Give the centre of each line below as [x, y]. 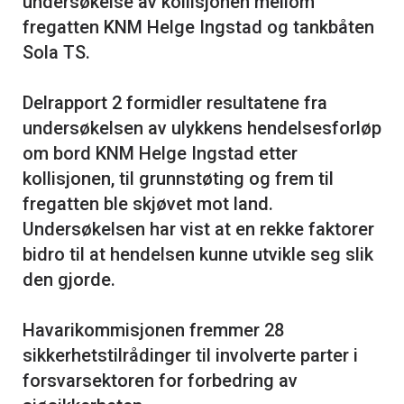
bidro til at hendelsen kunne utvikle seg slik [198, 255]
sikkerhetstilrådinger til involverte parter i [190, 356]
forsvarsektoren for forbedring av [160, 381]
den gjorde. [69, 280]
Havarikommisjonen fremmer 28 [153, 331]
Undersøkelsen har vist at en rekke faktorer [198, 230]
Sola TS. [56, 53]
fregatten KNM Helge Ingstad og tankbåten [198, 28]
